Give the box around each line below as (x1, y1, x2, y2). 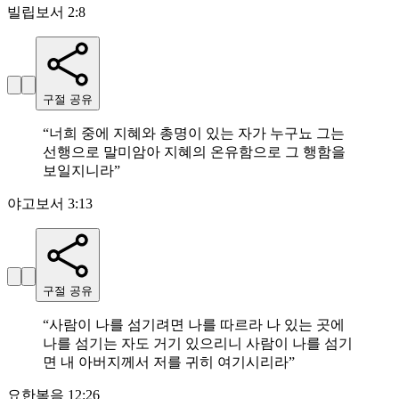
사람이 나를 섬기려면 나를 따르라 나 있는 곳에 (49, 317, 345, 333)
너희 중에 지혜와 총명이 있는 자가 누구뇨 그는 (49, 126, 345, 142)
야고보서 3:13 (7, 196, 93, 212)
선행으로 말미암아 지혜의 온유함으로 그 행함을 (43, 144, 346, 160)
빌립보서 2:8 (7, 4, 85, 20)
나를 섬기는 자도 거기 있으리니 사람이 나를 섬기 (43, 336, 353, 352)
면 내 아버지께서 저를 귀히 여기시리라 (43, 354, 289, 370)
